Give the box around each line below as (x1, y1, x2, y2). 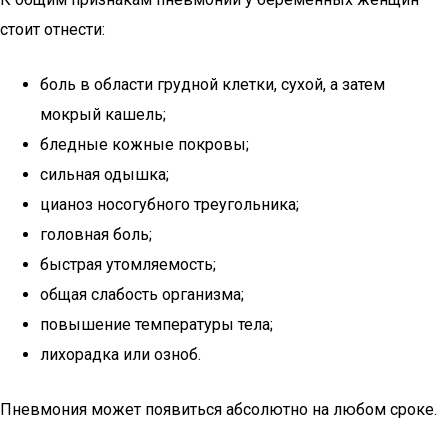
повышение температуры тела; (40, 315, 273, 334)
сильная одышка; (40, 165, 169, 184)
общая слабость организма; (40, 285, 244, 304)
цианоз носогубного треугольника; (40, 195, 299, 214)
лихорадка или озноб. (40, 345, 201, 364)
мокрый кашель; (40, 105, 166, 124)
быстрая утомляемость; (40, 255, 216, 274)
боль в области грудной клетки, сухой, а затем (40, 75, 385, 94)
